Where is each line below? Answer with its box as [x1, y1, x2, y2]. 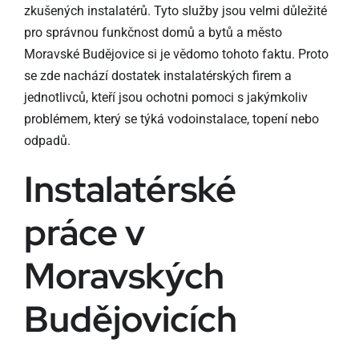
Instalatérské [23, 165, 236, 213]
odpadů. [23, 133, 71, 148]
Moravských [23, 252, 224, 300]
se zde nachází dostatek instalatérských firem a [23, 68, 292, 83]
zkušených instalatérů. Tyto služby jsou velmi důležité [23, 3, 327, 18]
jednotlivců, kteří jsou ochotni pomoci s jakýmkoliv [23, 90, 308, 105]
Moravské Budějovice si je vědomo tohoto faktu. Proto [23, 46, 329, 62]
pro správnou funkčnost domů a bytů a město [23, 25, 282, 40]
